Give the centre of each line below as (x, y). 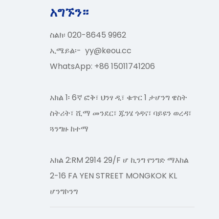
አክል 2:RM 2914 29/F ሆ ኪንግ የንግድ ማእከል (119, 160)
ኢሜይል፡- (67, 51)
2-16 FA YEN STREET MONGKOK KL (113, 176)
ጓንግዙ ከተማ (69, 129)
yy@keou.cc (108, 51)
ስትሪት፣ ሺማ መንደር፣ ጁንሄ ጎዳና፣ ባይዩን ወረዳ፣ (121, 113)
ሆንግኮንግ (64, 191)
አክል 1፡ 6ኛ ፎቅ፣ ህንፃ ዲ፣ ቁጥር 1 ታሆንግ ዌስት (119, 98)
